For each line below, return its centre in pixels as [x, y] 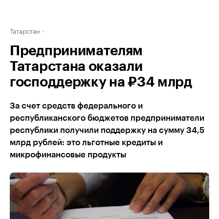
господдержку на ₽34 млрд [101, 82]
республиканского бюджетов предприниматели [107, 118]
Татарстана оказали [76, 66]
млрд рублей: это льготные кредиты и [86, 142]
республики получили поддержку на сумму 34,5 [107, 130]
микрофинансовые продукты [68, 155]
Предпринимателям [77, 51]
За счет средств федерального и [76, 106]
